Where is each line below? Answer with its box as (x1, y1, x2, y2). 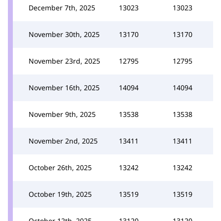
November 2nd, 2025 (29, 136, 98, 146)
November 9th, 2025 (29, 110, 96, 119)
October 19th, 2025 (29, 189, 92, 199)
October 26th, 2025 (29, 163, 92, 172)
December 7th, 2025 (29, 3, 95, 12)
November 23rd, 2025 (29, 56, 100, 66)
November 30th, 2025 (29, 30, 100, 39)
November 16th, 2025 (29, 83, 100, 92)
